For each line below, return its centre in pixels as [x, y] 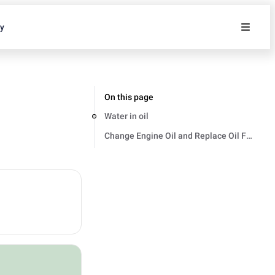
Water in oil [126, 116]
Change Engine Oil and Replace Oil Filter [183, 135]
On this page [129, 97]
